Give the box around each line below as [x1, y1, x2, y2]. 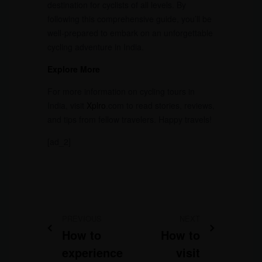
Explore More [47, 63, 100, 75]
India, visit [47, 99, 87, 111]
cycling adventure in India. [47, 40, 144, 53]
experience [61, 243, 123, 261]
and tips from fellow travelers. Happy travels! [47, 113, 212, 125]
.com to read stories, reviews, [105, 99, 215, 111]
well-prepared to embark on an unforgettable [47, 26, 213, 39]
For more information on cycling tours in [47, 85, 195, 97]
